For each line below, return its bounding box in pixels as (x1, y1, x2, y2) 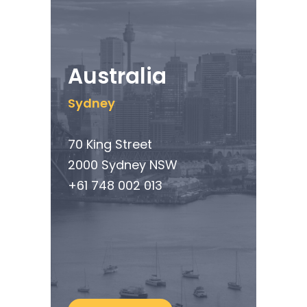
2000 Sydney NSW (67, 156, 177, 174)
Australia (67, 61, 167, 92)
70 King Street (67, 136, 152, 153)
